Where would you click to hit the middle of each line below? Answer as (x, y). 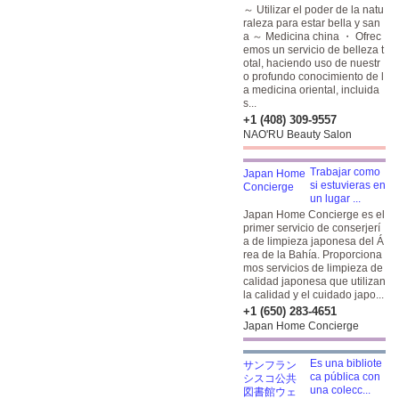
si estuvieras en (348, 185)
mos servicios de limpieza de (313, 268)
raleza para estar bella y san (312, 23)
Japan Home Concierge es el (314, 215)
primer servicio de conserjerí (312, 228)
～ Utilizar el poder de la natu (313, 10)
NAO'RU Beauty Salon (297, 134)
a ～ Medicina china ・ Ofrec (312, 37)
